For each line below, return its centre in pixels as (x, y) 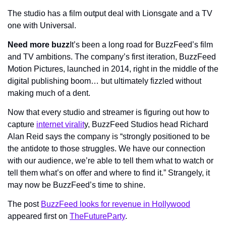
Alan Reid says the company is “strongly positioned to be (109, 136)
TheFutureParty (97, 216)
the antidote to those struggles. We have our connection (106, 148)
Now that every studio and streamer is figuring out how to (108, 112)
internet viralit (60, 124)
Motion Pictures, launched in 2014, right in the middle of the (113, 69)
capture (22, 124)
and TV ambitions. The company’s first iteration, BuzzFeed (112, 56)
